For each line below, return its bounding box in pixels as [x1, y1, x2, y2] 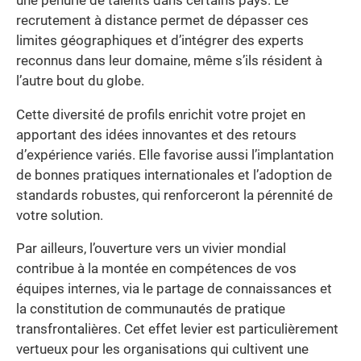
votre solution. [16, 207, 103, 223]
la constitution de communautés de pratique [16, 301, 285, 317]
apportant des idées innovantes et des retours [16, 127, 297, 143]
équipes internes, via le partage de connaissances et [16, 281, 332, 297]
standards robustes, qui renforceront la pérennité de [16, 187, 333, 203]
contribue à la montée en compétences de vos [16, 261, 297, 277]
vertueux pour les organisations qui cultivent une [16, 342, 309, 358]
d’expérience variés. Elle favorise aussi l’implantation [16, 147, 334, 163]
